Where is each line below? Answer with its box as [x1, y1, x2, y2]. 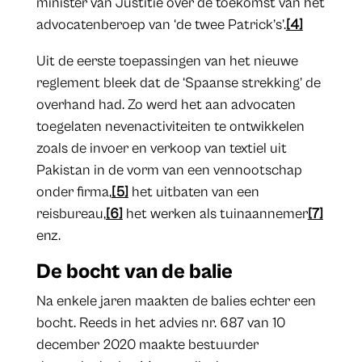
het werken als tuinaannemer [122, 205, 308, 223]
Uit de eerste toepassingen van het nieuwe [36, 53, 298, 70]
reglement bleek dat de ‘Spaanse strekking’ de [36, 74, 321, 92]
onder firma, [36, 183, 112, 201]
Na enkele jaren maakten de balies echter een [36, 293, 316, 310]
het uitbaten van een [128, 183, 259, 201]
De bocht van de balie [36, 259, 233, 284]
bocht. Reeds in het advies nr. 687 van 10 [36, 314, 285, 332]
